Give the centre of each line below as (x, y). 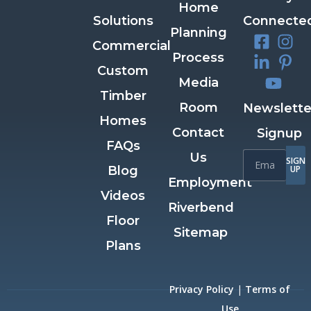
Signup (280, 133)
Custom (123, 70)
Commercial (132, 45)
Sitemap (201, 232)
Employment (210, 182)
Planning (198, 32)
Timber (123, 95)
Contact (199, 132)
